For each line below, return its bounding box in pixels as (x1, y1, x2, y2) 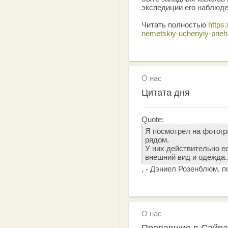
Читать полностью (141, 20, 208, 29)
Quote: (141, 115, 164, 124)
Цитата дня (141, 88, 190, 98)
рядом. (145, 135, 169, 144)
